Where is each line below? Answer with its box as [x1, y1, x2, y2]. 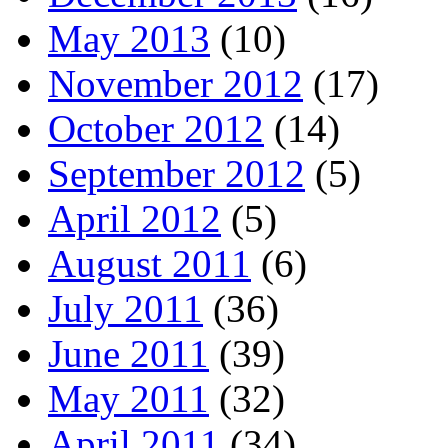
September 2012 [48, 152, 305, 196]
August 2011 [48, 242, 251, 286]
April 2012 [48, 197, 221, 241]
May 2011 [48, 377, 209, 421]
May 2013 [48, 17, 210, 61]
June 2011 [48, 332, 209, 376]
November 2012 [48, 62, 303, 106]
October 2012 [48, 107, 264, 151]
